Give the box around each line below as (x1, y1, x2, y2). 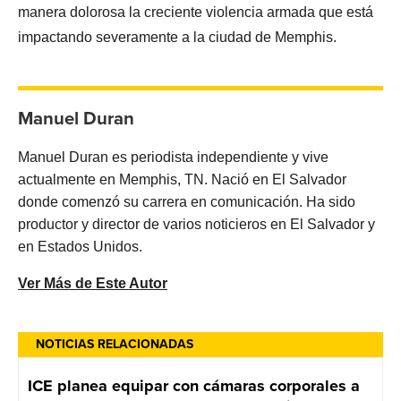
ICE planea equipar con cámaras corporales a (28, 374, 360, 398)
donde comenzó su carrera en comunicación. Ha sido (18, 194, 355, 210)
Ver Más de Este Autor (18, 276, 167, 292)
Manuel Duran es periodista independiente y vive (18, 149, 328, 166)
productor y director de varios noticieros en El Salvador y (18, 217, 375, 233)
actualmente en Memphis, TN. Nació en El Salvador (18, 172, 346, 188)
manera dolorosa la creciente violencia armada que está (18, 4, 373, 21)
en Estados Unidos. (18, 239, 142, 255)
